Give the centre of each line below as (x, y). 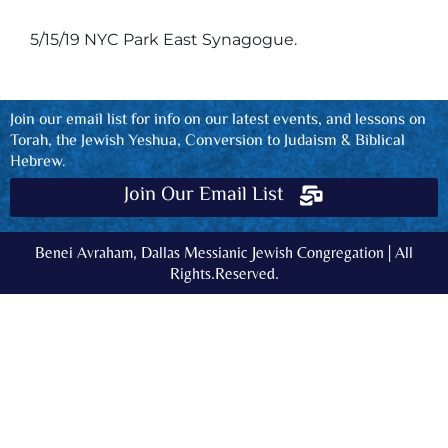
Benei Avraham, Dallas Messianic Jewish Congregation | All (224, 252)
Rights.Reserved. (224, 273)
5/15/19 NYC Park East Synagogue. (163, 39)
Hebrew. (38, 162)
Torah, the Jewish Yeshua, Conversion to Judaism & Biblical (207, 141)
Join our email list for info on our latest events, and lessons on (218, 120)
